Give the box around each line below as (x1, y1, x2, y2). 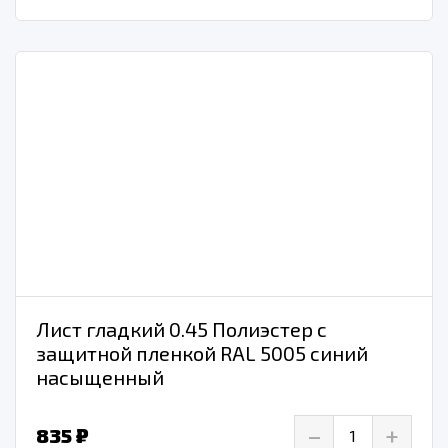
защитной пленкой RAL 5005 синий (36, 341, 368, 366)
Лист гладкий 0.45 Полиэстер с (36, 317, 327, 342)
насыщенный (36, 365, 164, 390)
